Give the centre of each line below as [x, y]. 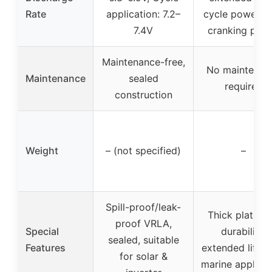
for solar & [143, 256]
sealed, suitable [143, 240]
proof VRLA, [143, 223]
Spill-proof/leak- [143, 207]
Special [42, 231]
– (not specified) [143, 150]
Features [46, 247]
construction [143, 94]
